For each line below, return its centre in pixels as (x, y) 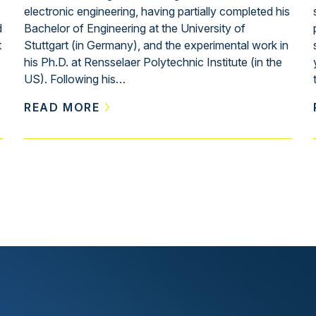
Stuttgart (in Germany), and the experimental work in (156, 45)
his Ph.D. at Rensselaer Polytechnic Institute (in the (153, 62)
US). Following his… (75, 79)
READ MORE (62, 107)
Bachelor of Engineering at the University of (135, 28)
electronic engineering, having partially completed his (157, 11)
